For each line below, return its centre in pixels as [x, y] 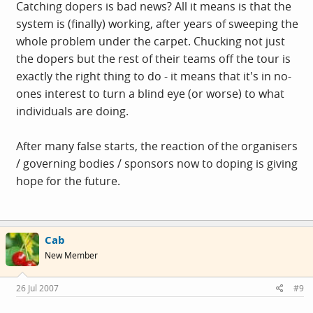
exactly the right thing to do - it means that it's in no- [154, 76]
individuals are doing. [72, 111]
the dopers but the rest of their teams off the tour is [153, 58]
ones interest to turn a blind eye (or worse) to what [150, 93]
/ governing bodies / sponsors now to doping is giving [157, 163]
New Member [71, 255]
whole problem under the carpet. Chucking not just [151, 41]
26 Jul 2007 [37, 289]
